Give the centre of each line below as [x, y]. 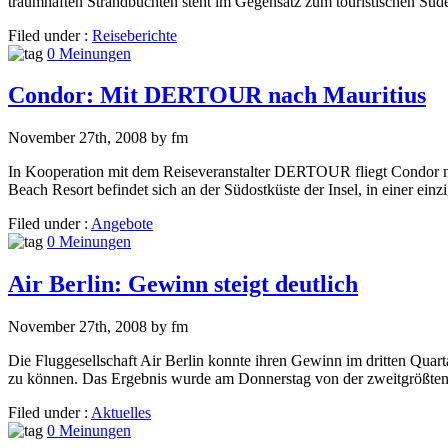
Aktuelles [121, 413]
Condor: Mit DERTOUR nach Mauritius [217, 95]
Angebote [122, 224]
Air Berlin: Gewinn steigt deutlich [183, 284]
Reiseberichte [134, 35]
